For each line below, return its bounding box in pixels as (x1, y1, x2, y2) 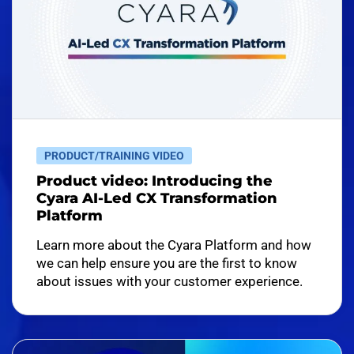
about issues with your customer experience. (36, 273, 303, 289)
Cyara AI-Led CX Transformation (36, 190, 277, 207)
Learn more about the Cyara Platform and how (36, 237, 311, 253)
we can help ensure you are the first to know (36, 255, 297, 271)
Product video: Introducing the (36, 172, 273, 190)
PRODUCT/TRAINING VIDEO (44, 149, 184, 162)
